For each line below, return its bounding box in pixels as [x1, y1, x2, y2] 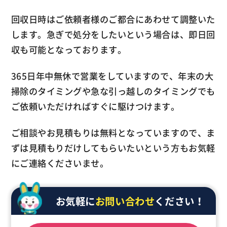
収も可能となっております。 [11, 43, 127, 57]
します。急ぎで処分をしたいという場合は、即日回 [11, 28, 215, 42]
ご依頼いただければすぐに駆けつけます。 [11, 100, 180, 113]
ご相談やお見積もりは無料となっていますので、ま [11, 126, 215, 139]
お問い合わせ [95, 194, 155, 209]
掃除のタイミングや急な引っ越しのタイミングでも [11, 85, 215, 98]
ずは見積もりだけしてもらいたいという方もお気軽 [11, 141, 215, 155]
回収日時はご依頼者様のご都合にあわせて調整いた [11, 13, 215, 26]
